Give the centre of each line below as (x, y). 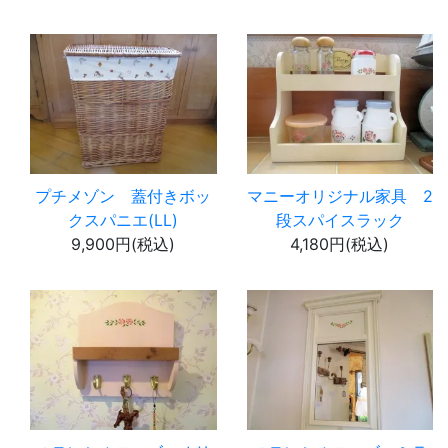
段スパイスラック (339, 219)
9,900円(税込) (123, 243)
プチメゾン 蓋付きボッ (123, 195)
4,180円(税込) (340, 243)
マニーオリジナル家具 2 (339, 195)
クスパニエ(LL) (123, 219)
